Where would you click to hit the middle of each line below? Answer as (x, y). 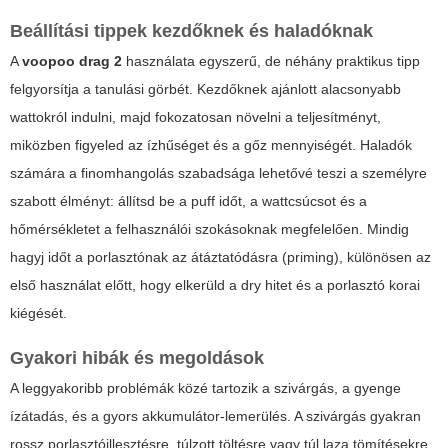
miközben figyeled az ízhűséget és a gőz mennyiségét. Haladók (211, 145)
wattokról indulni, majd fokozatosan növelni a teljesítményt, (195, 117)
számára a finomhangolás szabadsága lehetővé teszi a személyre (218, 173)
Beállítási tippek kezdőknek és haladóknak (191, 31)
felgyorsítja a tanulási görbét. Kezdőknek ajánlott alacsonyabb (205, 89)
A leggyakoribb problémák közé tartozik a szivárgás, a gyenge (205, 388)
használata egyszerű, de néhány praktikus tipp (271, 61)
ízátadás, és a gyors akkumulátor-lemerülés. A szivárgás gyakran (215, 416)
